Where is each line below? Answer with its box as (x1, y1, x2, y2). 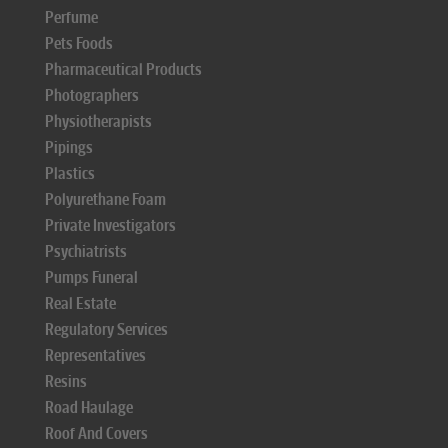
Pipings (45, 138, 93, 157)
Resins (45, 372, 87, 391)
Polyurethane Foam (45, 190, 166, 209)
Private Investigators (45, 216, 176, 235)
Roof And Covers (45, 424, 148, 443)
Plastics (45, 164, 95, 183)
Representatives (45, 346, 146, 365)
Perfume (45, 8, 98, 27)
